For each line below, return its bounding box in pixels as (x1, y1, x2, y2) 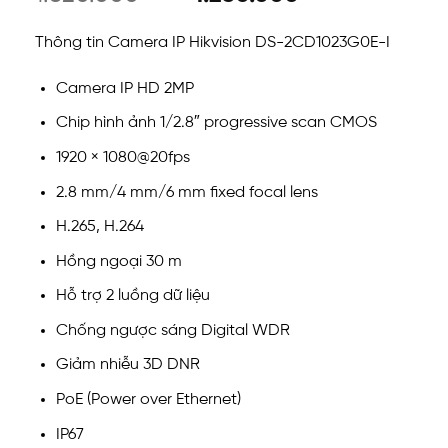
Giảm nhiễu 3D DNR (55, 356, 200, 374)
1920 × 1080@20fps (55, 148, 190, 166)
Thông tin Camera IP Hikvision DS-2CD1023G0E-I (35, 33, 390, 51)
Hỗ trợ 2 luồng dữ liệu (55, 287, 210, 305)
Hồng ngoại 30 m (55, 252, 182, 270)
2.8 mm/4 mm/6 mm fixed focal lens (55, 183, 318, 201)
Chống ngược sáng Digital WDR (55, 321, 290, 339)
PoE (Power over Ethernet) (55, 391, 241, 409)
